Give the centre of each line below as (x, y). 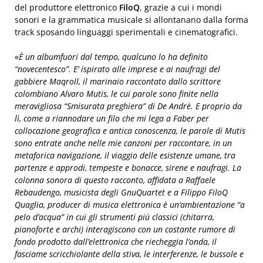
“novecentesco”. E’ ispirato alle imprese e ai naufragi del (117, 69)
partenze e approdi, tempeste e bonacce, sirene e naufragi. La (128, 168)
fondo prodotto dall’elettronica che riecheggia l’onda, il (116, 242)
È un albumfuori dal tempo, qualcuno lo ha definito (113, 57)
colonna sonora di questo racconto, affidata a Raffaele (115, 180)
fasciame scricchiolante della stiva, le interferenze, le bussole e (129, 254)
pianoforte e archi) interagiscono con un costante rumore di (125, 229)
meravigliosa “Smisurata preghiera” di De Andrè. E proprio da (128, 106)
